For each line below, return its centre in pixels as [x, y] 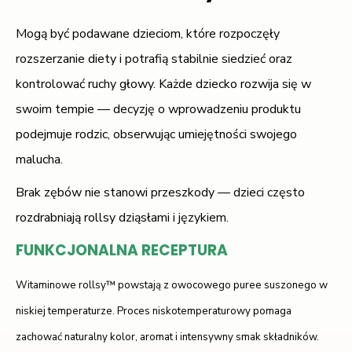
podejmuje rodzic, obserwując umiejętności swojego [156, 134]
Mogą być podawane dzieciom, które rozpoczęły [148, 33]
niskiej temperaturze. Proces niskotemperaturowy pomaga [154, 311]
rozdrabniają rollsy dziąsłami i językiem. [122, 217]
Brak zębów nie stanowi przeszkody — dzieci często [160, 192]
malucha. [39, 159]
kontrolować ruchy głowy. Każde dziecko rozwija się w [163, 84]
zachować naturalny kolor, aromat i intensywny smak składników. [167, 337]
